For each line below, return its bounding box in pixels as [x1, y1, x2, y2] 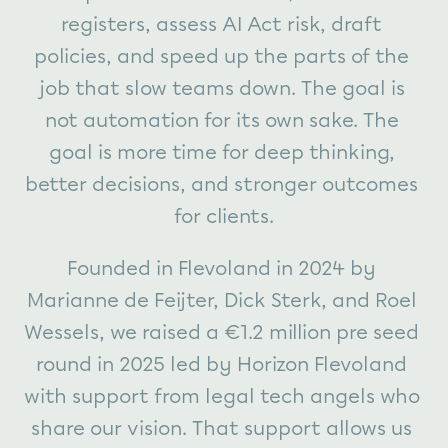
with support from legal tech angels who [24, 384, 420, 408]
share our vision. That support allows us [31, 416, 412, 440]
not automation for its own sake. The [44, 108, 399, 132]
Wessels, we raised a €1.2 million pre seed [24, 320, 419, 344]
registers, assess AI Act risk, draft [61, 12, 382, 36]
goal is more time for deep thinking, [48, 140, 395, 164]
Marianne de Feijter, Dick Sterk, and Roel [26, 288, 417, 312]
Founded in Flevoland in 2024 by [67, 256, 376, 280]
